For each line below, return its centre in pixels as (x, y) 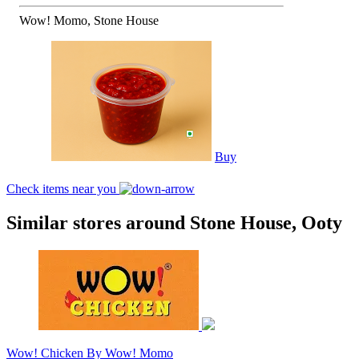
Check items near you (63, 188)
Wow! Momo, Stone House (89, 20)
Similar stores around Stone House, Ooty (174, 222)
